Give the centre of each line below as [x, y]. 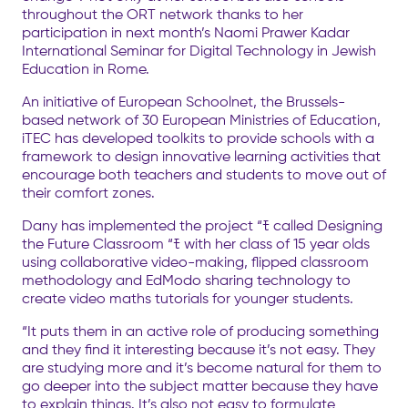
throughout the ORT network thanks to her [163, 14]
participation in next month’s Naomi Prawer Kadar [186, 32]
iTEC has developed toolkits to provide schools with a [198, 138]
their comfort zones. [88, 192]
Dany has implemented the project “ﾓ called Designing [202, 225]
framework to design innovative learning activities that [201, 156]
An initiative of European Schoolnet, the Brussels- [184, 101]
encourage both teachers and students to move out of [204, 174]
